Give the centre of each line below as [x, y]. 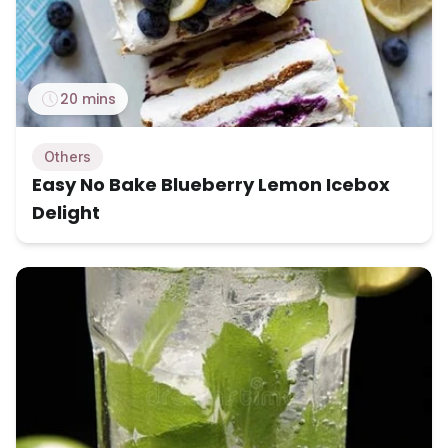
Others [67, 156]
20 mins [88, 98]
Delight [66, 212]
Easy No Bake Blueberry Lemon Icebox [211, 184]
